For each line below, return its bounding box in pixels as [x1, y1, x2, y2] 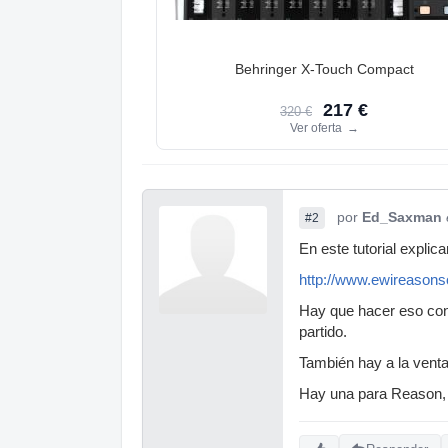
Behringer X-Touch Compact [234, 60, 414, 77]
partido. [299, 323, 347, 340]
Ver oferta [289, 120, 345, 135]
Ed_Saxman [362, 208, 442, 225]
